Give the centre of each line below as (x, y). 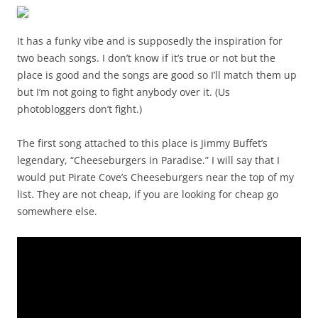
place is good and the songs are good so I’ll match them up (157, 75)
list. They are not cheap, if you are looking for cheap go (148, 194)
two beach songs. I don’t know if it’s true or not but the (146, 58)
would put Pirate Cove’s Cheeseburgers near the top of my (155, 177)
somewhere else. (57, 212)
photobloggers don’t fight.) (79, 109)
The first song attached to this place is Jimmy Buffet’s (142, 143)
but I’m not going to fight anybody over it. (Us (124, 92)
